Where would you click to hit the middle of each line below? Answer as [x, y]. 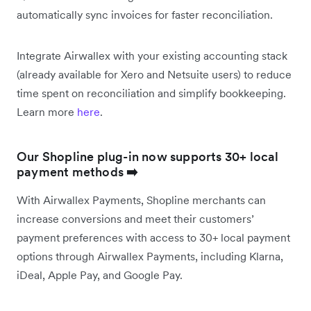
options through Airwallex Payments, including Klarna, [150, 256]
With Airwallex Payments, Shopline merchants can [141, 200]
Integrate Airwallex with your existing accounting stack [152, 55]
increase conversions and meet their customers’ [135, 218]
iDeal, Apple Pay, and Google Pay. [101, 275]
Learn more [47, 111]
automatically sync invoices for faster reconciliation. [146, 14]
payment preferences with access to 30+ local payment [153, 237]
